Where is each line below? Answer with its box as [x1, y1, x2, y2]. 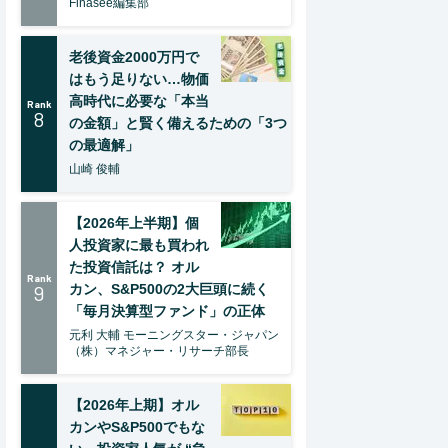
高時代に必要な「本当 [69, 93, 209, 109]
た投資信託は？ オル [69, 259, 199, 275]
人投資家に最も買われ [69, 237, 209, 253]
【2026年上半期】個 [69, 215, 199, 231]
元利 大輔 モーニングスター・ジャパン [69, 328, 279, 342]
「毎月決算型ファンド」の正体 [69, 303, 265, 319]
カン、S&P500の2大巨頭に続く [69, 281, 269, 297]
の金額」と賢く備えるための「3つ [69, 115, 287, 131]
